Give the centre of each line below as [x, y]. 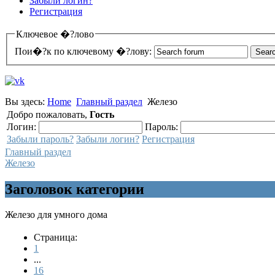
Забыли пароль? [40, 139]
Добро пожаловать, [48, 114]
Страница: [56, 238]
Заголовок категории [75, 189]
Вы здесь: [26, 101]
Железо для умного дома [56, 215]
